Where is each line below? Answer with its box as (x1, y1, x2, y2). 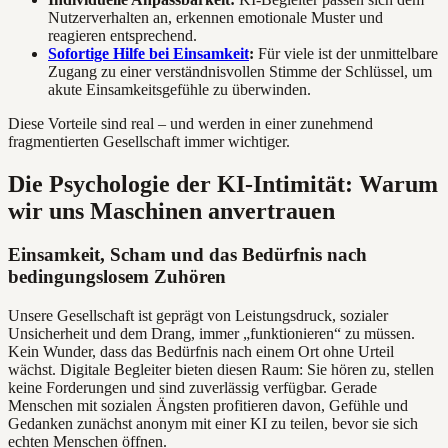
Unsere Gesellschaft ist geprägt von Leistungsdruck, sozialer (8, 307, 388, 325)
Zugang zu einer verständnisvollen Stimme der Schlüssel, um (48, 62, 432, 80)
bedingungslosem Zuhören (8, 266, 226, 288)
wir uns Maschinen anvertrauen (8, 197, 335, 224)
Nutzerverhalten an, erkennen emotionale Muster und (48, 8, 383, 26)
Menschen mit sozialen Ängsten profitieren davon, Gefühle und (8, 397, 408, 415)
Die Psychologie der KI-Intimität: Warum (8, 170, 438, 197)
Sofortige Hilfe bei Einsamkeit (48, 44, 249, 62)
